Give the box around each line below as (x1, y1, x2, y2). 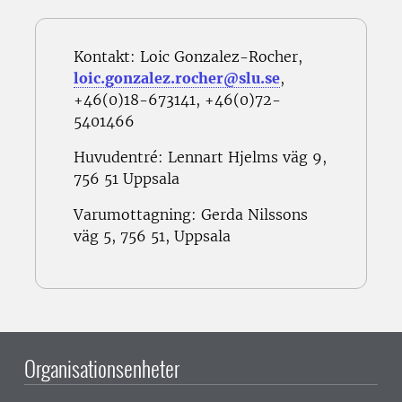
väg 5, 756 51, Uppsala (74, 227, 231, 246)
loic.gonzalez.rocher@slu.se (74, 69, 280, 88)
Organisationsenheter (24, 352, 179, 385)
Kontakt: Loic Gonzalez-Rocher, (74, 48, 302, 66)
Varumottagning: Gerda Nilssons (74, 205, 308, 224)
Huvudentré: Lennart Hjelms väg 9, (74, 148, 327, 167)
